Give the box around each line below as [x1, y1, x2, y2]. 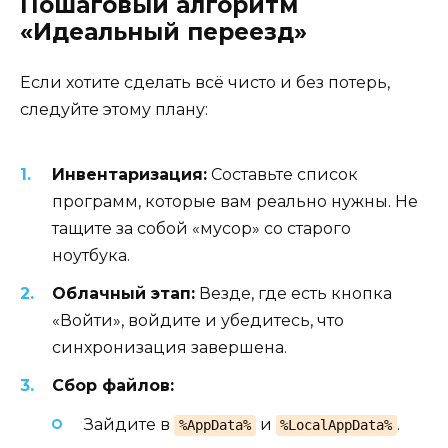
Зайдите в [84, 414, 174, 434]
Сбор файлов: [52, 376, 174, 396]
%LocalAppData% [280, 416, 393, 433]
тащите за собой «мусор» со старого [52, 219, 351, 239]
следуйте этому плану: [20, 99, 208, 119]
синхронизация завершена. [52, 338, 287, 358]
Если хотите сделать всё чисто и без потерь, [20, 72, 390, 92]
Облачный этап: [52, 284, 195, 304]
